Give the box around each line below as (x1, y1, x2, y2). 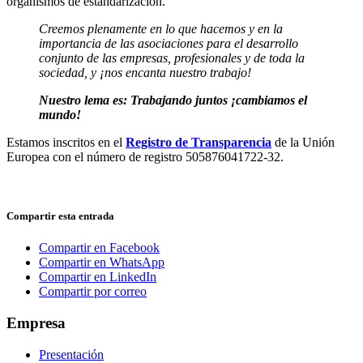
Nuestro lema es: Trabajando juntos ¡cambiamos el (39, 92, 307, 107)
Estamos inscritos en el (6, 135, 126, 149)
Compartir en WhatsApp (39, 255, 164, 270)
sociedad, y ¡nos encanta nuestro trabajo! (39, 65, 251, 79)
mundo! (39, 107, 81, 122)
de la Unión (271, 135, 335, 149)
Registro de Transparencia (126, 135, 271, 149)
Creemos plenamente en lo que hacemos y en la (39, 21, 283, 36)
